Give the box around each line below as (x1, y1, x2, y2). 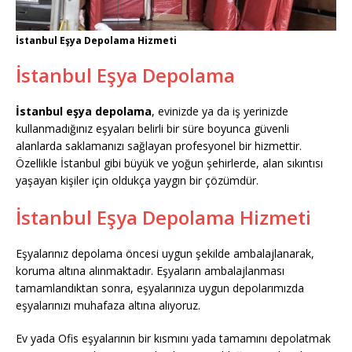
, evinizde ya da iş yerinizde (152, 103, 288, 119)
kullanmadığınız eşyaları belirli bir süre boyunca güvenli (16, 120, 289, 136)
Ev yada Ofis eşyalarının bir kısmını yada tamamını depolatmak (16, 330, 331, 346)
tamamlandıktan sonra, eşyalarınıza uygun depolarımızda (16, 280, 304, 295)
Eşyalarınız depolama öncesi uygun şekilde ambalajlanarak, (16, 245, 314, 261)
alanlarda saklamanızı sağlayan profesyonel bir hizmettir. (16, 137, 302, 153)
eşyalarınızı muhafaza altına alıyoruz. (16, 297, 200, 313)
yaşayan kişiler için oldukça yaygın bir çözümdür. (16, 172, 258, 188)
